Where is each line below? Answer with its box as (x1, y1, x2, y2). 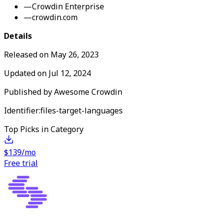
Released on (4, 49, 51, 60)
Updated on (4, 67, 49, 79)
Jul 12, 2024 (49, 67, 91, 79)
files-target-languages (40, 105, 123, 116)
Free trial (4, 157, 38, 168)
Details (4, 30, 32, 41)
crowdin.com (32, 11, 78, 23)
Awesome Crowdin (54, 86, 122, 97)
